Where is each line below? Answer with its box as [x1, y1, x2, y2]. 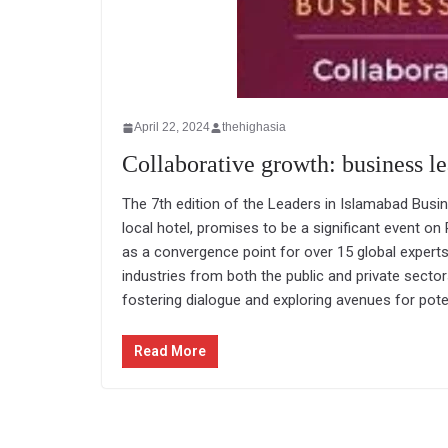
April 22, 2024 [134, 120, 210, 134]
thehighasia [222, 120, 286, 134]
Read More [134, 342, 206, 359]
